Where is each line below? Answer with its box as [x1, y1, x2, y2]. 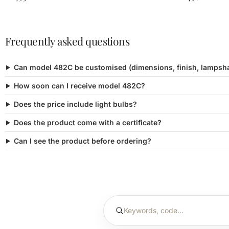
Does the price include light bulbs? [13, 99, 137, 108]
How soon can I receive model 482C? [13, 81, 145, 90]
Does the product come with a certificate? [13, 118, 162, 127]
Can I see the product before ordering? [13, 136, 151, 145]
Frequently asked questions [5, 33, 130, 48]
